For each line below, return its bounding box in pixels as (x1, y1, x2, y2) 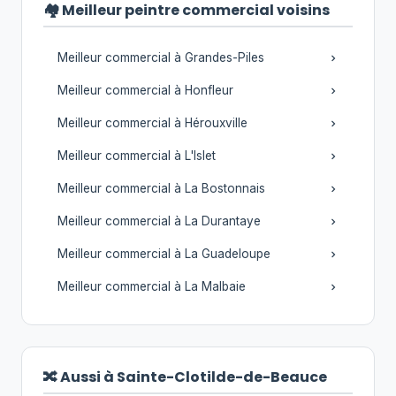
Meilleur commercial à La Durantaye (57, 214, 261, 228)
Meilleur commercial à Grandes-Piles (57, 50, 264, 65)
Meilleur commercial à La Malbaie (57, 279, 246, 293)
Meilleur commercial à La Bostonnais (57, 181, 265, 195)
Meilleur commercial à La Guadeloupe (57, 247, 270, 261)
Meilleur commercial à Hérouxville (57, 116, 247, 130)
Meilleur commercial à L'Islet (57, 148, 216, 163)
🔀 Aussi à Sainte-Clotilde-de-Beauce (43, 367, 327, 387)
